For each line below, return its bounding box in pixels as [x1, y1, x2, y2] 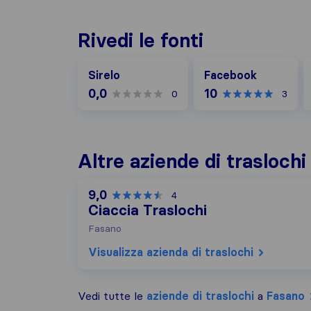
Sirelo [88, 68, 120, 82]
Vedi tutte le [78, 289, 146, 303]
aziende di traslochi [146, 289, 254, 303]
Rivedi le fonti [78, 28, 203, 52]
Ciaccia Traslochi [88, 201, 207, 219]
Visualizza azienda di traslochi [88, 245, 253, 259]
